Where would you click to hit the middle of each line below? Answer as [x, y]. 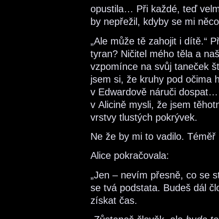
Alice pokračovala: [130, 156]
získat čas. [114, 200]
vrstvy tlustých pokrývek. [144, 117]
